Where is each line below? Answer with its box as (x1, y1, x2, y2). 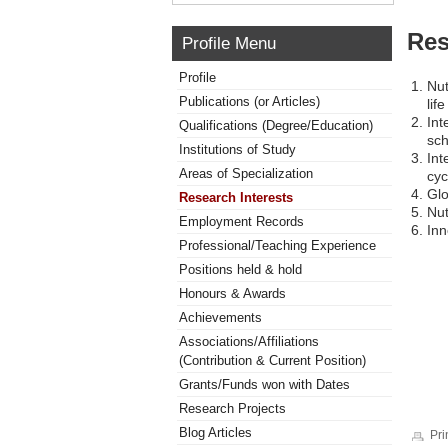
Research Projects (179, 401, 286, 416)
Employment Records (179, 214, 304, 229)
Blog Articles (179, 425, 252, 440)
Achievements (179, 310, 262, 325)
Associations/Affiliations (179, 334, 319, 349)
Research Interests (179, 190, 293, 205)
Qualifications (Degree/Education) (179, 118, 373, 133)
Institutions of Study (179, 142, 296, 157)
